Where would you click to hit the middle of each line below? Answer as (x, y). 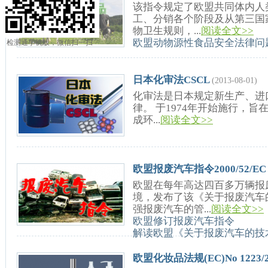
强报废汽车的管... (172, 209)
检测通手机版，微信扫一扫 (50, 42)
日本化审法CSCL (171, 80)
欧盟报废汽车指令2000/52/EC (200, 169)
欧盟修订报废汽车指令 (184, 221)
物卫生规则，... (167, 31)
